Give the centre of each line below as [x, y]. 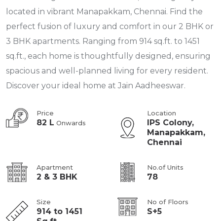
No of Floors [168, 202]
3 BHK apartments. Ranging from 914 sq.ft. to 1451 [103, 41]
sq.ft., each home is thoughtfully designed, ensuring [108, 56]
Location [162, 113]
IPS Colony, [170, 122]
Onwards [70, 123]
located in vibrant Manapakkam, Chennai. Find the [104, 11]
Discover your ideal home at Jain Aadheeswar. [96, 85]
